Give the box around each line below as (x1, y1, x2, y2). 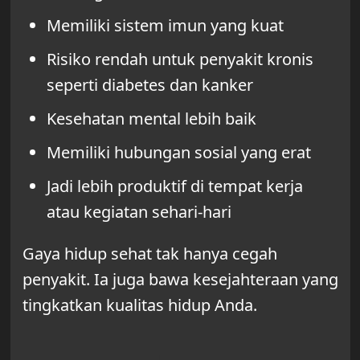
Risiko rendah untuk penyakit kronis (46, 47, 313, 70)
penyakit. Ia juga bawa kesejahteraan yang (22, 268, 338, 290)
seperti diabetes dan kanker (46, 73, 253, 96)
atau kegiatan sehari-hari (46, 200, 231, 223)
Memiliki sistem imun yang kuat (46, 14, 284, 36)
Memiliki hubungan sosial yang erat (46, 141, 311, 163)
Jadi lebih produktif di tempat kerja (46, 174, 303, 197)
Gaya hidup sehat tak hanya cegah (22, 242, 277, 264)
